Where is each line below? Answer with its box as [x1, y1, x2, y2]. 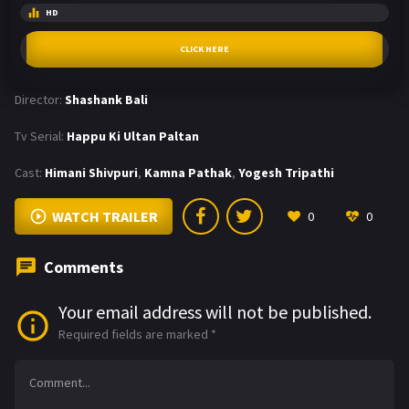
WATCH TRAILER [51, 207, 158, 226]
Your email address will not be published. [58, 300, 372, 324]
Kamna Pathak [144, 164, 232, 182]
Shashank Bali [65, 91, 148, 109]
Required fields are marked [58, 326, 211, 343]
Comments [44, 257, 123, 278]
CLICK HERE [180, 43, 229, 56]
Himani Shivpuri [45, 164, 138, 182]
